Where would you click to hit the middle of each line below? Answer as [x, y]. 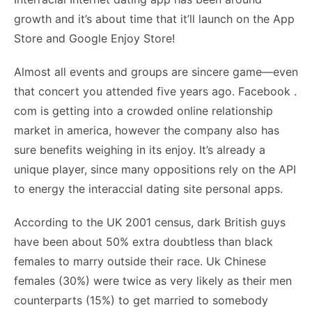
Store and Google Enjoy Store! [94, 38]
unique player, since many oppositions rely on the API [155, 169]
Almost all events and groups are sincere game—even [156, 72]
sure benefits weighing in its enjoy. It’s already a [140, 150]
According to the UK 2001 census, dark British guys [150, 222]
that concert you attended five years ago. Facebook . [155, 91]
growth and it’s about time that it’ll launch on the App [154, 19]
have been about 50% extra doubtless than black [143, 242]
